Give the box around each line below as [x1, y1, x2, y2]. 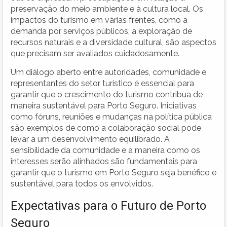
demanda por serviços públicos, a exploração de [11, 26, 192, 36]
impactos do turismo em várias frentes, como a [11, 15, 187, 25]
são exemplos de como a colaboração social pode [11, 123, 201, 133]
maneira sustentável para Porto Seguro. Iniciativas [11, 100, 197, 110]
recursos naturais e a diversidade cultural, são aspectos [11, 37, 216, 47]
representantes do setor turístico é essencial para [11, 78, 194, 88]
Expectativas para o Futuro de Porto [11, 198, 206, 213]
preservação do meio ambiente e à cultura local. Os [11, 4, 203, 14]
